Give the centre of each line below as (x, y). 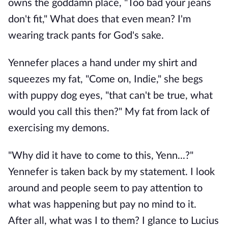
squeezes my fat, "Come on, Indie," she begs (106, 79)
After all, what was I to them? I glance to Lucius (113, 221)
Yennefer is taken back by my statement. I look (111, 172)
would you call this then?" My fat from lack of (109, 112)
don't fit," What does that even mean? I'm (99, 19)
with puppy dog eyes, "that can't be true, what (110, 96)
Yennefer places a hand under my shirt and (103, 63)
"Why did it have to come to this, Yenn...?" (101, 156)
